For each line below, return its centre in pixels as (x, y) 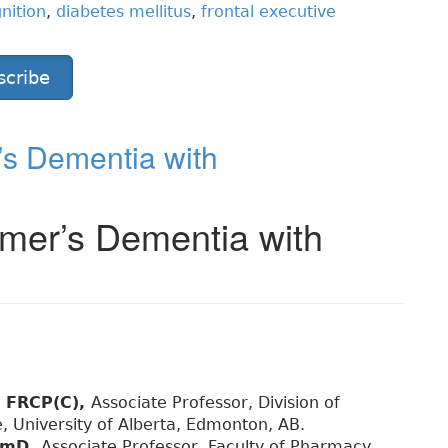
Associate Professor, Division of (215, 403)
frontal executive (268, 12)
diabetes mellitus (123, 12)
